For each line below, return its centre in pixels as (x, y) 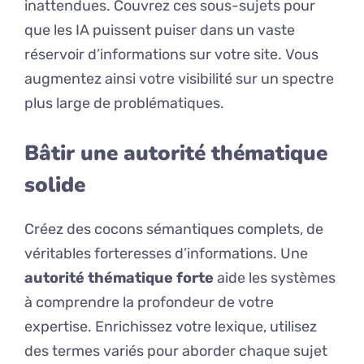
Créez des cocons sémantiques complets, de (174, 230)
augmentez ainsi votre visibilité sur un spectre (179, 79)
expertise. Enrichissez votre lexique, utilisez (171, 327)
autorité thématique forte (119, 278)
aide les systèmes (275, 278)
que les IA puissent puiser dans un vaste (160, 30)
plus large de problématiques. (124, 104)
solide (55, 185)
